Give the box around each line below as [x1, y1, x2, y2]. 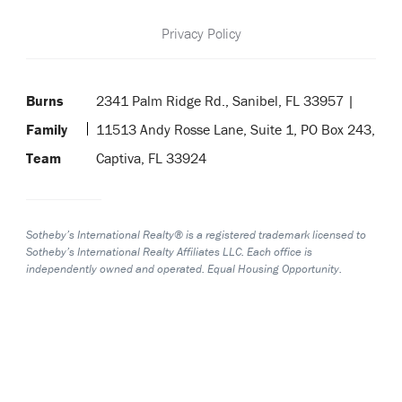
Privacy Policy [161, 23, 241, 42]
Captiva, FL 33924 [96, 148, 207, 167]
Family [26, 119, 67, 138]
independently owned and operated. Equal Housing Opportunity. [26, 260, 342, 276]
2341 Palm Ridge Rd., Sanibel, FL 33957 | [96, 91, 355, 109]
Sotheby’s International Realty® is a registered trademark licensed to [26, 226, 366, 242]
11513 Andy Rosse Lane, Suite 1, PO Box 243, [96, 119, 376, 138]
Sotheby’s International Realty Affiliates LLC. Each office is [26, 243, 312, 259]
